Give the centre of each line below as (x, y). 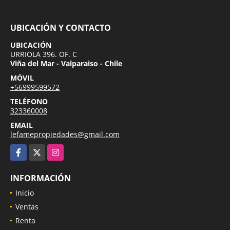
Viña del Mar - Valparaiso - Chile (66, 63)
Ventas (27, 206)
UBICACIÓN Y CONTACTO (61, 27)
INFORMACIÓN (41, 178)
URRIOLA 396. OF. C (44, 54)
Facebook (26, 149)
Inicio (25, 193)
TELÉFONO (29, 101)
